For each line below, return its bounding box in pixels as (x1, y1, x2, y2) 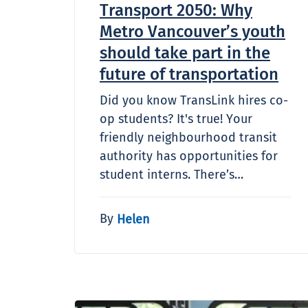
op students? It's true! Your (100, 111, 252, 126)
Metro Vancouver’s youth (100, 21, 285, 41)
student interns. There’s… (100, 166, 243, 182)
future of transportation (100, 64, 278, 84)
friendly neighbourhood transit (100, 129, 277, 145)
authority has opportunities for (100, 148, 278, 164)
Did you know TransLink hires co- (100, 92, 288, 108)
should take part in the (100, 43, 270, 63)
